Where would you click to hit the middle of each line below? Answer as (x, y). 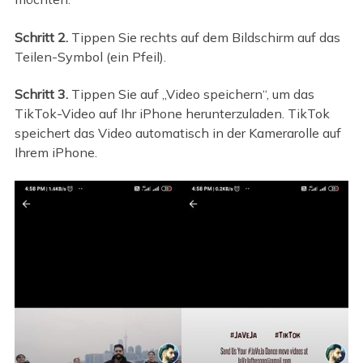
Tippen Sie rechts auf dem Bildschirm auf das (204, 37)
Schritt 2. (41, 37)
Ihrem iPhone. (56, 153)
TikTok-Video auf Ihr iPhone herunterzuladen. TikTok (172, 114)
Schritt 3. (41, 94)
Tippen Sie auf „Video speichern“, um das (191, 94)
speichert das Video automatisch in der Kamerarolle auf (177, 133)
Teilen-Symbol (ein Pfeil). (90, 56)
